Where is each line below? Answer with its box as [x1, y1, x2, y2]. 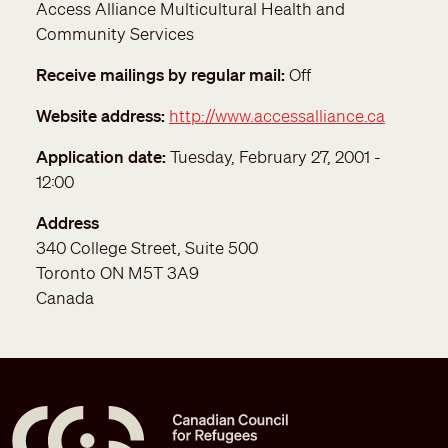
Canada [36, 287, 94, 309]
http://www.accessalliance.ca [169, 105, 385, 127]
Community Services [36, 23, 194, 45]
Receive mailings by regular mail [36, 64, 281, 86]
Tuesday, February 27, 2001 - [170, 146, 381, 168]
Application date [36, 146, 162, 168]
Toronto [36, 262, 96, 284]
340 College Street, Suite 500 [36, 237, 258, 259]
